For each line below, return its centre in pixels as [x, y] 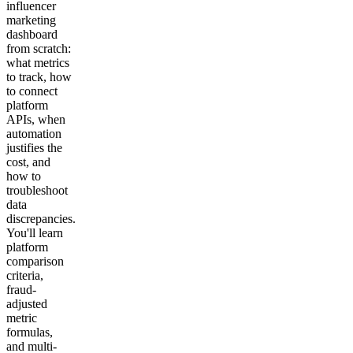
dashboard [32, 35]
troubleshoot [37, 191]
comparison [35, 262]
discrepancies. [41, 219]
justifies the [34, 148]
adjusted [27, 304]
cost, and [28, 162]
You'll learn [35, 233]
